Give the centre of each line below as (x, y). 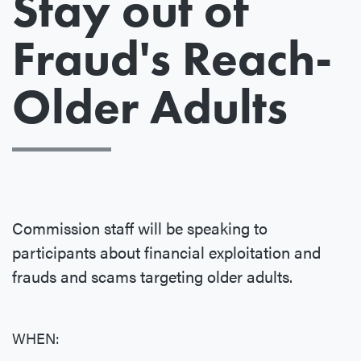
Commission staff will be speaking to (140, 228)
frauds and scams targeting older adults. (152, 276)
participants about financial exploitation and (166, 252)
